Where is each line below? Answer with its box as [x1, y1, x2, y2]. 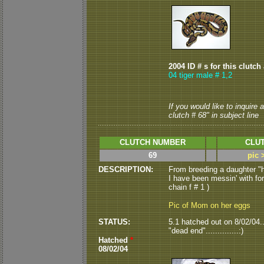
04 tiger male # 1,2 [169, 71, 232, 80]
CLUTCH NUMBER [119, 138, 186, 147]
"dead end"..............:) [169, 226, 243, 235]
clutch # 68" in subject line [169, 111, 259, 120]
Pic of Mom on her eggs [169, 201, 250, 210]
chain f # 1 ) [169, 183, 209, 192]
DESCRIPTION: [98, 165, 153, 174]
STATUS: [98, 217, 130, 226]
